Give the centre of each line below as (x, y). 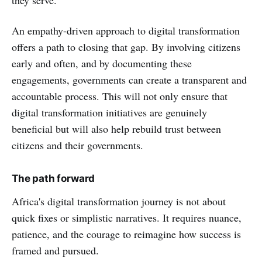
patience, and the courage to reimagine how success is (126, 234)
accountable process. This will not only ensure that (120, 96)
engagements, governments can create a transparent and (129, 79)
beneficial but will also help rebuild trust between (116, 128)
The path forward (54, 178)
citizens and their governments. (77, 145)
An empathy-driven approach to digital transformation (126, 30)
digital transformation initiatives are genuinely (109, 112)
